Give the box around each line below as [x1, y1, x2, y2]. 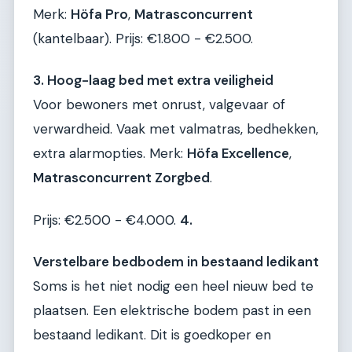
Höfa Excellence [187, 145, 289, 163]
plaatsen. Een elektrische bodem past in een [33, 302, 311, 320]
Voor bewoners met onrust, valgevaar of [33, 96, 285, 114]
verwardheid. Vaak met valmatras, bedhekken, [33, 120, 318, 138]
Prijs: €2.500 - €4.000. [33, 211, 180, 229]
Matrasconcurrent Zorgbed [33, 169, 210, 187]
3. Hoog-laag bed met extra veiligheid [33, 71, 273, 90]
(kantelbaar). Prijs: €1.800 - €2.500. [33, 29, 253, 47]
